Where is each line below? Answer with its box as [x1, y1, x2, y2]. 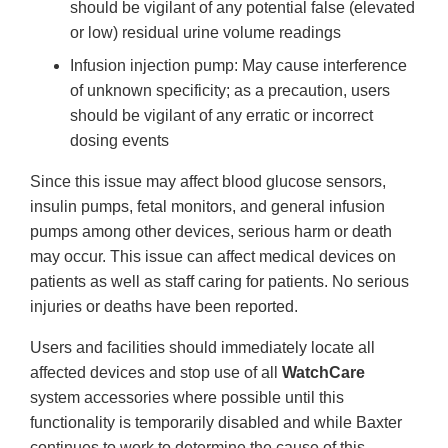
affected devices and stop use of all [30, 364, 282, 382]
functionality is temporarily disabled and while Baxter [30, 414, 402, 432]
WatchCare [282, 364, 365, 382]
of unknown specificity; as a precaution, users [70, 82, 390, 100]
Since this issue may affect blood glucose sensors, [30, 173, 386, 191]
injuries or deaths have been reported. [30, 298, 298, 316]
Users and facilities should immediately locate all [30, 339, 375, 357]
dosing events [70, 132, 169, 150]
